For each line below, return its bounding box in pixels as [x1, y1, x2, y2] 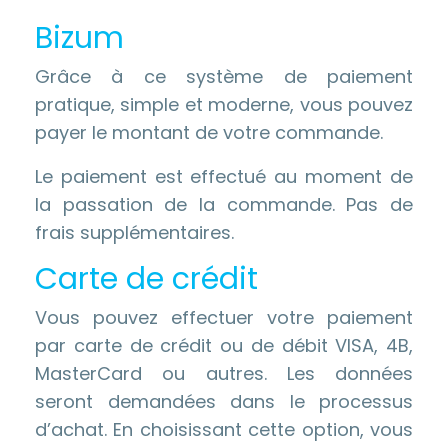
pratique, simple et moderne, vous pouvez [35, 92, 413, 117]
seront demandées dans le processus [35, 389, 413, 414]
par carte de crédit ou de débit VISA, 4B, [35, 333, 413, 358]
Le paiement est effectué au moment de [35, 164, 413, 189]
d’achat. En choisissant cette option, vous [35, 417, 413, 442]
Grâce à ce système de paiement [35, 64, 413, 89]
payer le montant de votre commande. [35, 120, 383, 145]
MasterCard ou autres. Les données [35, 361, 413, 386]
